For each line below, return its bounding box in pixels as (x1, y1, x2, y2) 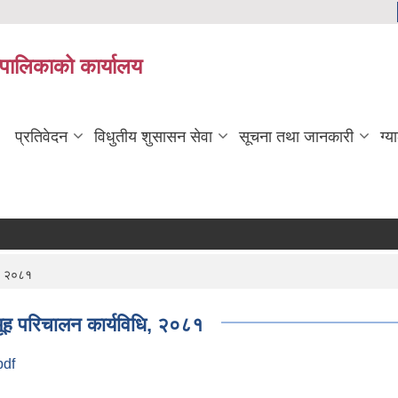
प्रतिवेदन (15, 128, 68, 146)
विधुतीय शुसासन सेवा (94, 128, 212, 146)
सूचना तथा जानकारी (239, 128, 354, 146)
